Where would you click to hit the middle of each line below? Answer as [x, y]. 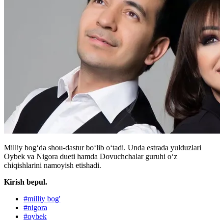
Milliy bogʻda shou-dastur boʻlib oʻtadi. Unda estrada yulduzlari [103, 148]
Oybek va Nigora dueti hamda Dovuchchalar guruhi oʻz [91, 157]
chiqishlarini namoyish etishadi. [53, 165]
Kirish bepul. [26, 182]
